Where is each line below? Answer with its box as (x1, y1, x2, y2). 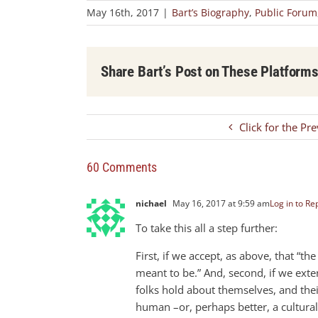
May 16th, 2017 (87, 5, 159, 19)
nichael (136, 197, 167, 209)
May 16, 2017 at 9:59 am (170, 197, 270, 209)
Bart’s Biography (172, 5, 249, 19)
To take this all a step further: (136, 220, 278, 235)
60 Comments (87, 159, 157, 175)
